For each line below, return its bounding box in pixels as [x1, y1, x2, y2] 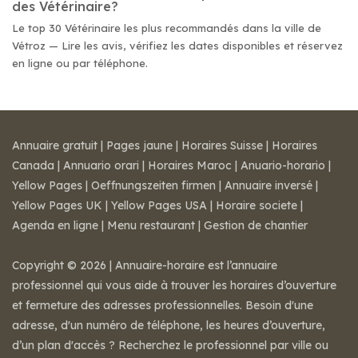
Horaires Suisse [181, 138, 263, 153]
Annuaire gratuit [12, 138, 97, 153]
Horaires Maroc [148, 158, 232, 173]
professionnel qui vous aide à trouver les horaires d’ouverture [12, 278, 336, 292]
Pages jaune [106, 138, 173, 153]
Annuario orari [63, 158, 139, 173]
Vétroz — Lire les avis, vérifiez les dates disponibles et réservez [12, 39, 343, 52]
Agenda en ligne [12, 218, 98, 233]
